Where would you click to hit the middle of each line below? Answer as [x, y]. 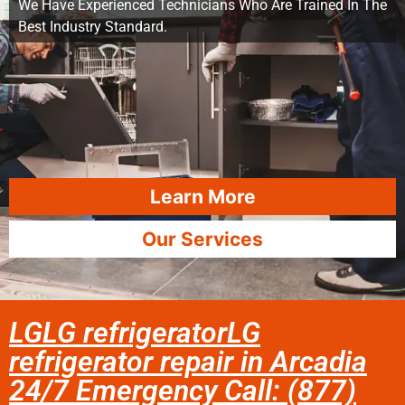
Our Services [202, 239]
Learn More [202, 197]
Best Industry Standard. [93, 27]
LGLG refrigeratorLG [135, 333]
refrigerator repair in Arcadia [188, 362]
